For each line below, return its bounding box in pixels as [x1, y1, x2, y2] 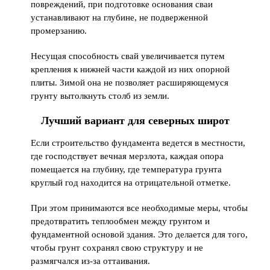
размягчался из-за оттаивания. [31, 256, 151, 266]
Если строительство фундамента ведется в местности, [31, 137, 246, 148]
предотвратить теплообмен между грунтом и [31, 216, 210, 226]
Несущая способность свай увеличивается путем [31, 51, 225, 61]
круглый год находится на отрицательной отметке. [31, 177, 231, 187]
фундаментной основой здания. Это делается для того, [31, 229, 248, 239]
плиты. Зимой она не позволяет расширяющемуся [31, 77, 229, 87]
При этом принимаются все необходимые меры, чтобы [31, 202, 248, 213]
